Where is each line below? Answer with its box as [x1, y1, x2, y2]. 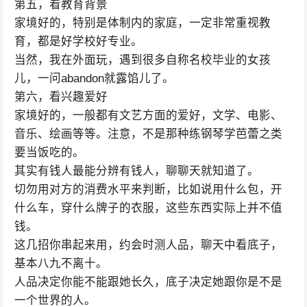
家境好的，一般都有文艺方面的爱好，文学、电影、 [14, 109, 282, 122]
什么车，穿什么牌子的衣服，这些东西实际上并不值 [14, 201, 282, 214]
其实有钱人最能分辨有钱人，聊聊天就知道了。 [14, 164, 259, 177]
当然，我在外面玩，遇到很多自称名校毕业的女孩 [14, 53, 271, 66]
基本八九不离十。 [14, 257, 108, 270]
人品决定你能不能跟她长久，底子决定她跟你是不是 [14, 275, 282, 288]
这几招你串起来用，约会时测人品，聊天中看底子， [14, 238, 282, 251]
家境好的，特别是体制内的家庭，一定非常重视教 [14, 16, 271, 29]
